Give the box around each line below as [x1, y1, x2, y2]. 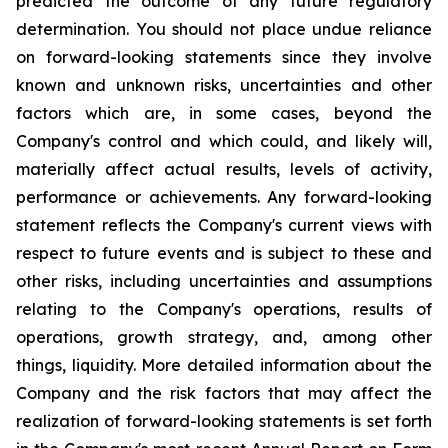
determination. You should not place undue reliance [16, 19, 432, 39]
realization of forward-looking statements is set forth [16, 411, 432, 431]
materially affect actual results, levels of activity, [16, 159, 432, 179]
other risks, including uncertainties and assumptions [16, 271, 432, 291]
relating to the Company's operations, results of [16, 299, 432, 319]
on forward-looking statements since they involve [16, 47, 432, 67]
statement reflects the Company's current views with [16, 215, 432, 235]
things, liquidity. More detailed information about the [16, 355, 432, 375]
